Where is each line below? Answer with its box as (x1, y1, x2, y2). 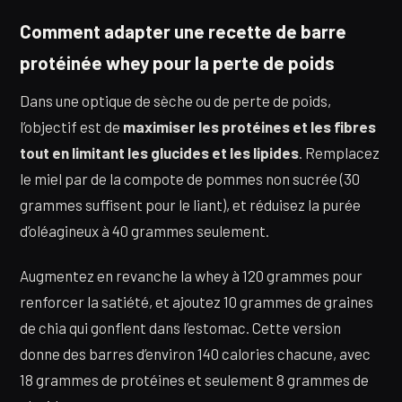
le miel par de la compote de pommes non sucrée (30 (20, 170, 360, 188)
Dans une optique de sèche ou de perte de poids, (20, 92, 331, 110)
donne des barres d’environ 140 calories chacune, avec (20, 344, 371, 363)
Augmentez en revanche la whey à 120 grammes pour (20, 266, 363, 284)
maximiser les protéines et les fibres (123, 118, 376, 136)
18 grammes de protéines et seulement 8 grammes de (20, 370, 369, 389)
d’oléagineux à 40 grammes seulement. (20, 222, 269, 240)
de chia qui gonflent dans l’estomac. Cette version (20, 318, 341, 336)
